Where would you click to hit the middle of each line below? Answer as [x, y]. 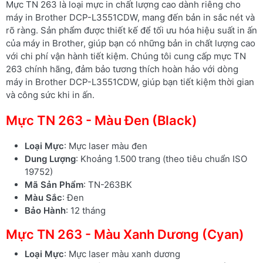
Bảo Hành [45, 210]
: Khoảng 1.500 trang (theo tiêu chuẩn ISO [161, 159]
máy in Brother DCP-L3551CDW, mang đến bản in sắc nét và [130, 17]
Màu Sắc [43, 197]
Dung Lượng [50, 159]
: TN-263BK [108, 184]
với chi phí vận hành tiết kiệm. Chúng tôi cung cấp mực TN [126, 56]
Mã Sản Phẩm [54, 184]
